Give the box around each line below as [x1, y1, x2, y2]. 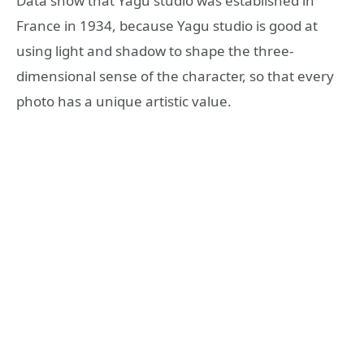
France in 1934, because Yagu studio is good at [16, 15, 318, 35]
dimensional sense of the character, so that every [16, 66, 334, 85]
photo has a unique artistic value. [16, 91, 232, 110]
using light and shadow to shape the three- [16, 41, 293, 60]
